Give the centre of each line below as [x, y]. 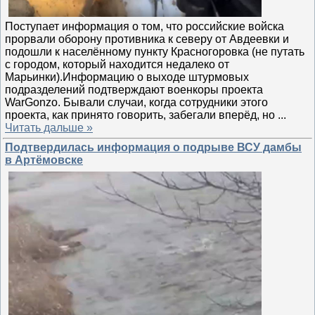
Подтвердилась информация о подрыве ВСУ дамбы [153, 147]
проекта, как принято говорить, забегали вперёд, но [141, 115]
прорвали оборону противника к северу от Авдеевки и [147, 39]
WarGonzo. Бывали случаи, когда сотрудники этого [136, 102]
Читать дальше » [49, 127]
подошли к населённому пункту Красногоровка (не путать [155, 51]
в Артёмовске [44, 160]
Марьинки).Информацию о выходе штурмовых [127, 77]
